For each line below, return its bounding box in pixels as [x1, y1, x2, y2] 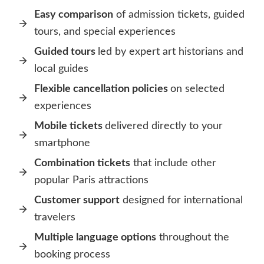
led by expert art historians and [98, 47, 243, 58]
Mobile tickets [34, 121, 105, 132]
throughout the [156, 232, 229, 243]
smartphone [34, 138, 90, 149]
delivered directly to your [105, 121, 223, 132]
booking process [34, 249, 110, 260]
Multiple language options [34, 232, 156, 243]
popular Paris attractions [34, 175, 148, 186]
